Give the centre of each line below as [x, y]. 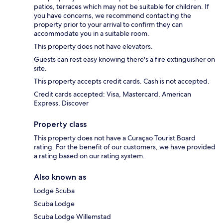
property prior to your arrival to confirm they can [108, 25]
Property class [60, 124]
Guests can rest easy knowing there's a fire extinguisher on [124, 59]
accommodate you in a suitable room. [92, 34]
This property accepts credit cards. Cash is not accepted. [122, 81]
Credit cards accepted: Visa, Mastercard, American [112, 94]
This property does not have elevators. [93, 47]
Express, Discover [61, 103]
